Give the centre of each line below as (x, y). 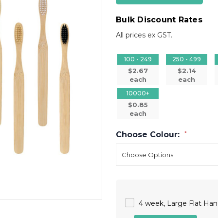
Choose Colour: (149, 134)
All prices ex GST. (144, 35)
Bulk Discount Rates (159, 20)
